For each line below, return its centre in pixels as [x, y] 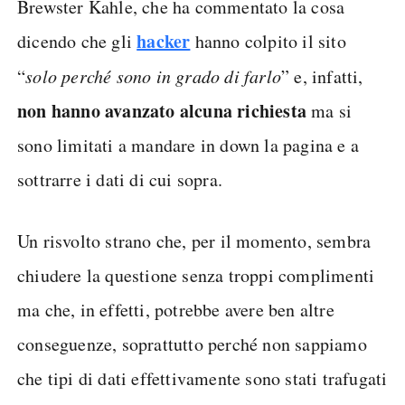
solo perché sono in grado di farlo [154, 76]
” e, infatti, [322, 76]
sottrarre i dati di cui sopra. [120, 179]
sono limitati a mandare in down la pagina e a [188, 145]
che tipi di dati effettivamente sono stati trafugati [202, 378]
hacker [164, 41]
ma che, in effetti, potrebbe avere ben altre [176, 310]
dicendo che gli [77, 41]
